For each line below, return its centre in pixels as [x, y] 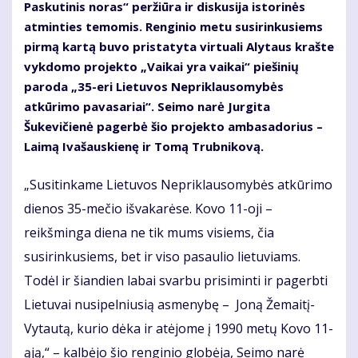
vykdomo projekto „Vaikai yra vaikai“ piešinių [161, 66]
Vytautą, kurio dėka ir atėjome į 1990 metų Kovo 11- [179, 328]
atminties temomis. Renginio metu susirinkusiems [173, 26]
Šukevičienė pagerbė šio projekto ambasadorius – [173, 126]
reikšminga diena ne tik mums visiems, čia [149, 232]
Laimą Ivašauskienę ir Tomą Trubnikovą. [144, 146]
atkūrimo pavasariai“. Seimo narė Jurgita [147, 106]
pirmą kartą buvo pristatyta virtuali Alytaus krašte [179, 46]
